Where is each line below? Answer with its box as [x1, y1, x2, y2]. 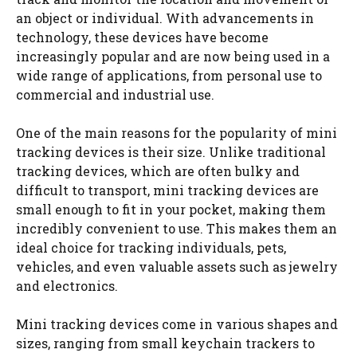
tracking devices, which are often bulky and [16, 163, 300, 179]
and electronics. [16, 277, 118, 294]
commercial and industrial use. [16, 86, 214, 103]
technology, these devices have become [16, 29, 269, 45]
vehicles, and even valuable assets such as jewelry [16, 258, 338, 275]
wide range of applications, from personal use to [16, 67, 322, 84]
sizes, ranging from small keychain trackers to [16, 335, 315, 351]
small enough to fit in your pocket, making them [16, 201, 326, 218]
